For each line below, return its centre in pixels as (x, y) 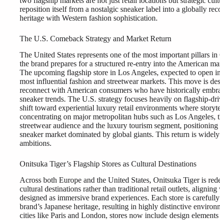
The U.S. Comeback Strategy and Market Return (96, 39)
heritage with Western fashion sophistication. (89, 18)
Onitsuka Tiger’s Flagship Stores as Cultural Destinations (108, 164)
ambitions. (36, 143)
